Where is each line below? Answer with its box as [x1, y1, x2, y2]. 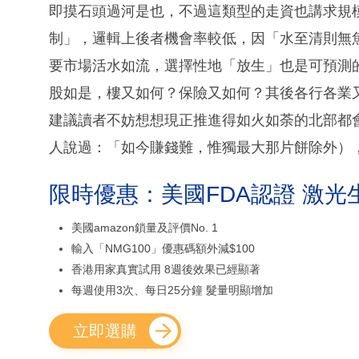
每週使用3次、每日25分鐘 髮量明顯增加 [71, 284, 273, 297]
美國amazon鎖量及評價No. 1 [71, 221, 218, 235]
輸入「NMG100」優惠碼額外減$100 [71, 242, 255, 256]
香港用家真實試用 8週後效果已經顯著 [71, 263, 260, 276]
